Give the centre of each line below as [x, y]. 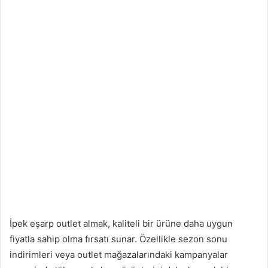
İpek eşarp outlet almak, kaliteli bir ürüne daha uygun [121, 223]
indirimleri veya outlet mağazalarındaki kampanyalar [119, 254]
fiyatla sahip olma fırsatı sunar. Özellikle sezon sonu [118, 239]
